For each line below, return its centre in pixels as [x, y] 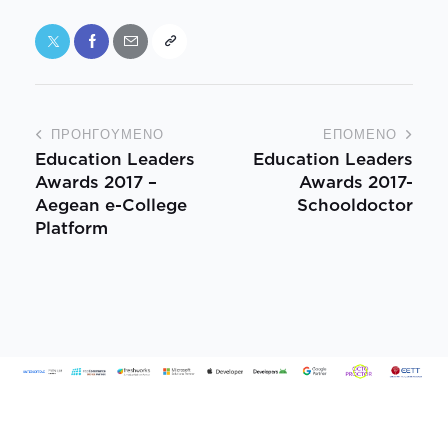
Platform [71, 227]
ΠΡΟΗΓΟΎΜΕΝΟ [107, 133]
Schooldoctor [355, 204]
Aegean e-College [111, 204]
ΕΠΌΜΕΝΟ [360, 133]
